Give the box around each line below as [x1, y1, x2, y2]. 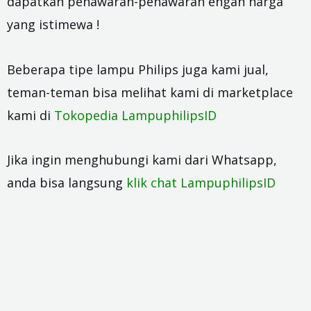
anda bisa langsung [7, 174, 126, 192]
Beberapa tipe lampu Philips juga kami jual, [7, 60, 269, 78]
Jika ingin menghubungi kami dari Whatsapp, [7, 151, 277, 169]
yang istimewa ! [7, 16, 99, 33]
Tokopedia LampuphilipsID [54, 106, 217, 124]
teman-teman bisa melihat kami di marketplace [7, 83, 293, 101]
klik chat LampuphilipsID [126, 174, 276, 192]
